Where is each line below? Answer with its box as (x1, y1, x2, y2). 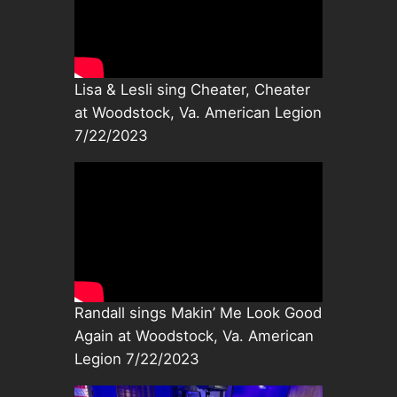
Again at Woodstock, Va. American (74, 327, 314, 346)
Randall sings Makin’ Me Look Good (74, 304, 322, 323)
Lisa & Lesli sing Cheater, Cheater (74, 80, 310, 98)
